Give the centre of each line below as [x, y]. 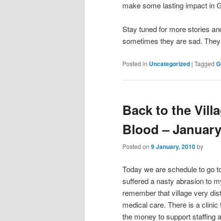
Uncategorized [169, 63]
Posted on [137, 147]
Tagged [204, 63]
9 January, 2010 [173, 147]
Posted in [135, 63]
